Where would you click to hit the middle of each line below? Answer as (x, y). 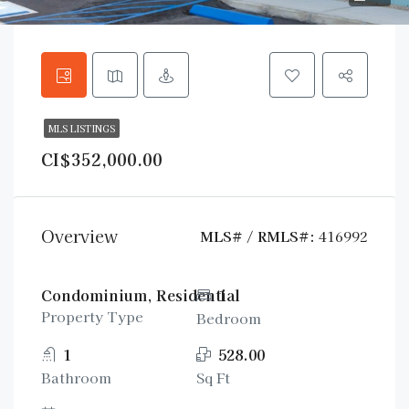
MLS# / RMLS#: (257, 236)
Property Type (92, 316)
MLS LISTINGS (82, 128)
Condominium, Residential (141, 295)
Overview (79, 236)
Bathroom (76, 378)
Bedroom (229, 318)
